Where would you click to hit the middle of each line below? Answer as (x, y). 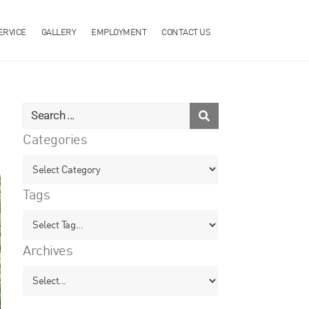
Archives (48, 250)
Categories (55, 139)
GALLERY (59, 31)
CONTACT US (186, 31)
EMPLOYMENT (119, 31)
